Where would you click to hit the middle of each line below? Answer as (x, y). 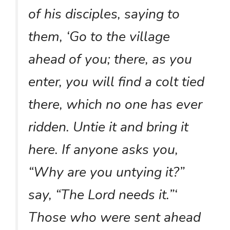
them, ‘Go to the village (99, 36)
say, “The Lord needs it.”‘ (103, 194)
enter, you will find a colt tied (116, 81)
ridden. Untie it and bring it (108, 127)
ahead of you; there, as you (110, 59)
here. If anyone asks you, (103, 149)
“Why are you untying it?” (106, 172)
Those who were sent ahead (114, 217)
